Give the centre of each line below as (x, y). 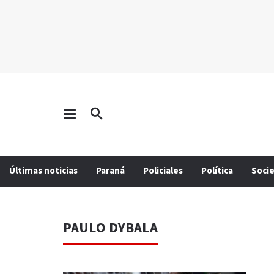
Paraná (110, 171)
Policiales (163, 171)
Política (217, 171)
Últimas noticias (43, 171)
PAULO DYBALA (110, 228)
